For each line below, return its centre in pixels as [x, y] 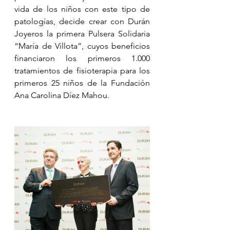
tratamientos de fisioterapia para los [82, 70]
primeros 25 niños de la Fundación [82, 83]
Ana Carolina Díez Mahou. [62, 95]
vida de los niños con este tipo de [82, 9]
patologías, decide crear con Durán [82, 21]
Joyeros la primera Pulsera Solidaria [82, 33]
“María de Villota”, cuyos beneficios [82, 46]
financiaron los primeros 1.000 [82, 58]
